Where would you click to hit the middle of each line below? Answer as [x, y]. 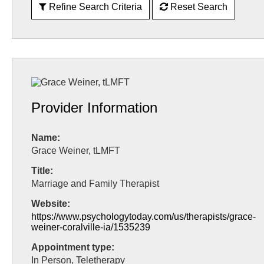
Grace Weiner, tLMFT [76, 151]
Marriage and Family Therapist [95, 184]
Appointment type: [73, 247]
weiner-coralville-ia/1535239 [91, 227]
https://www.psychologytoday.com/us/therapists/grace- [143, 217]
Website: [51, 204]
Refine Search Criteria [95, 7]
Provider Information [94, 108]
